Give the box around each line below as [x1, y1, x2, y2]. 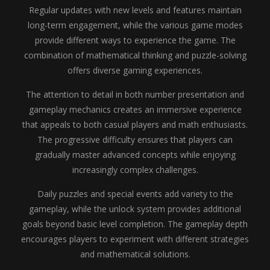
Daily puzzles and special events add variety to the [37, 188, 233, 199]
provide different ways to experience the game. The [34, 34, 236, 46]
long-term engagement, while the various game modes [27, 19, 243, 31]
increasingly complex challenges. [72, 164, 198, 175]
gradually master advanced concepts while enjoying [34, 149, 236, 160]
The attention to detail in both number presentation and [26, 89, 244, 100]
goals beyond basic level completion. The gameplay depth [22, 218, 248, 230]
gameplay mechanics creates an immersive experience [28, 104, 242, 115]
